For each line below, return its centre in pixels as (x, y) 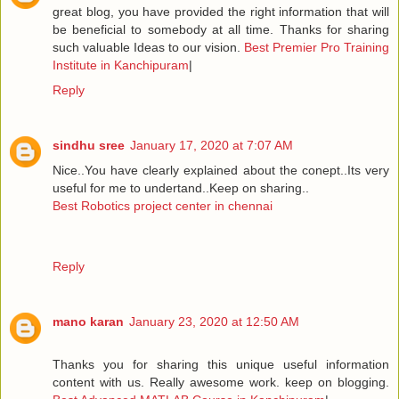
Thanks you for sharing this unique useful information (221, 365)
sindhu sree (89, 146)
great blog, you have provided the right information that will (221, 12)
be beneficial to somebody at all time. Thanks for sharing (221, 30)
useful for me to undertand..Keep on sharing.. (181, 188)
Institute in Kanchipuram (121, 65)
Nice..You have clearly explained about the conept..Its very (221, 171)
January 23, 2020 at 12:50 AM (214, 322)
